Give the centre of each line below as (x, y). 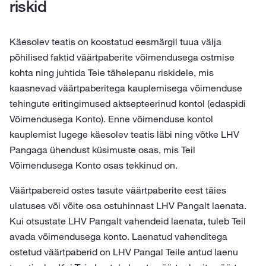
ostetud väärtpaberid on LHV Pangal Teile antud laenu (124, 252)
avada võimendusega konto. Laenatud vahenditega (118, 236)
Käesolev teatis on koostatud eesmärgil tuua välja (115, 42)
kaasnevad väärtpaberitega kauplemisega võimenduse (126, 88)
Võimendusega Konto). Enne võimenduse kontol (111, 119)
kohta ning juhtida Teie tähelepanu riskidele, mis (112, 72)
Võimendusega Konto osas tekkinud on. (94, 165)
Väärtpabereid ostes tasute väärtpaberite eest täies (118, 190)
